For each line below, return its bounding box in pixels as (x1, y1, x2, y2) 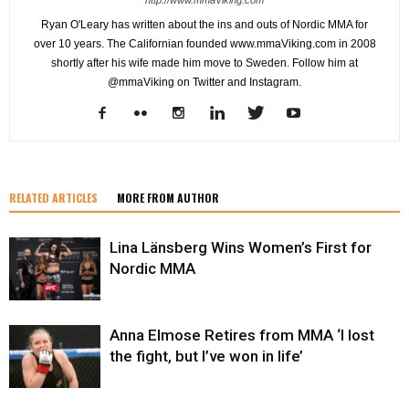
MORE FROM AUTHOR (117, 189, 219, 205)
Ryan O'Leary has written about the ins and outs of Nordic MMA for (41, 17, 368, 31)
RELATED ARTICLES (9, 189, 98, 205)
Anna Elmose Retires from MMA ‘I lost (110, 325, 374, 344)
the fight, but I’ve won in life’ (110, 346, 303, 365)
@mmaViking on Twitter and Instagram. (108, 75, 301, 89)
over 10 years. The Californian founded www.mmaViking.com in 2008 (33, 37, 376, 50)
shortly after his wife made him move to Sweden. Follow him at (51, 56, 358, 69)
